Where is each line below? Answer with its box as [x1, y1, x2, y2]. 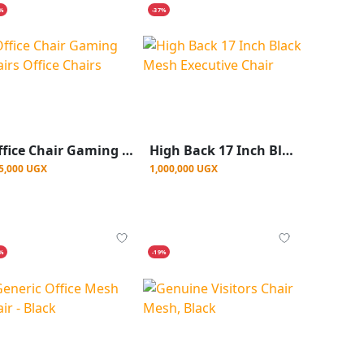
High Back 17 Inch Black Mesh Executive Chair [282, 141, 293, 160]
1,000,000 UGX [149, 162, 218, 176]
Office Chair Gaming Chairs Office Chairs [122, 141, 133, 160]
